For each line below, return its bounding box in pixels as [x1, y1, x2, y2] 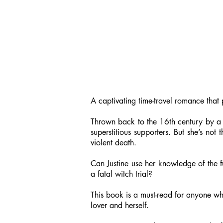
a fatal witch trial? [91, 169, 152, 179]
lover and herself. [91, 200, 149, 211]
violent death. [91, 137, 136, 148]
